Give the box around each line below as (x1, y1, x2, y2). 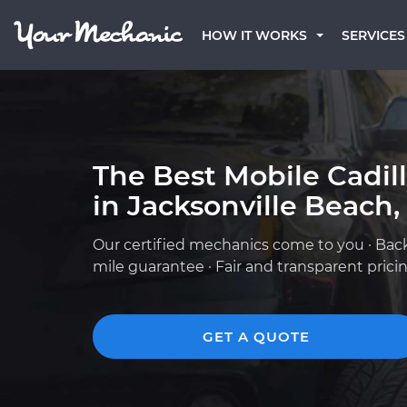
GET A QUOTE (203, 328, 310, 345)
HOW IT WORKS (202, 27, 307, 44)
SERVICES (342, 27, 405, 44)
